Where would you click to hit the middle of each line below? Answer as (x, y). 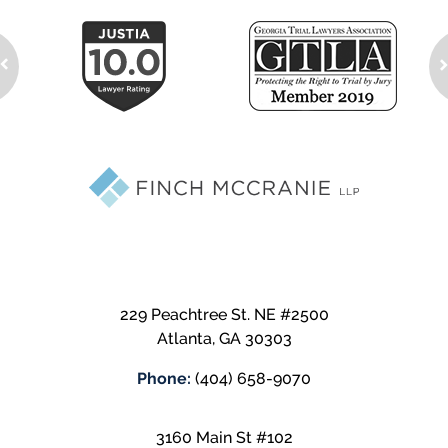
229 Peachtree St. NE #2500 (224, 315)
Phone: (166, 379)
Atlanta (184, 339)
